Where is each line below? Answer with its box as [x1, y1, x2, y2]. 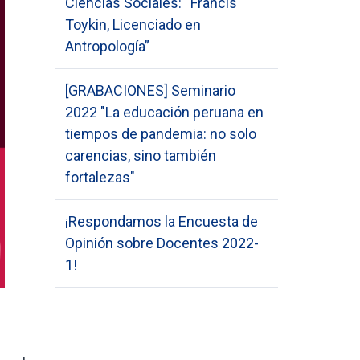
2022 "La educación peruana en [65, 104, 264, 121]
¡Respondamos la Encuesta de [65, 213, 259, 230]
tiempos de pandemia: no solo [65, 125, 257, 142]
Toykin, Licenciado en [65, 16, 202, 33]
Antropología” [65, 38, 150, 55]
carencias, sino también [65, 147, 217, 164]
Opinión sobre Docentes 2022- [65, 235, 260, 252]
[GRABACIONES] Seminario [65, 82, 236, 99]
